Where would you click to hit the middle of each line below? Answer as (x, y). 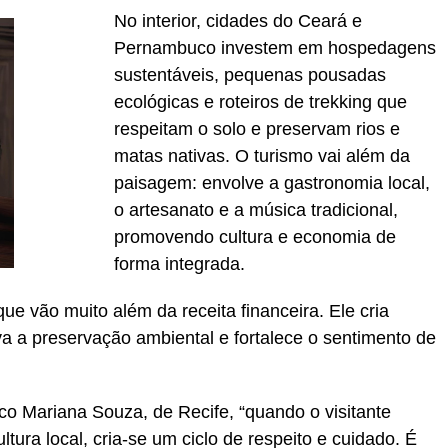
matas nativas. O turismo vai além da (262, 156)
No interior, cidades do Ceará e (238, 21)
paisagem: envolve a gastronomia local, (272, 183)
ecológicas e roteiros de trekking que (260, 102)
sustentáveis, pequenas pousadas (250, 75)
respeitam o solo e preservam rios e (257, 129)
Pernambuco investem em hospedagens (275, 48)
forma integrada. (179, 264)
